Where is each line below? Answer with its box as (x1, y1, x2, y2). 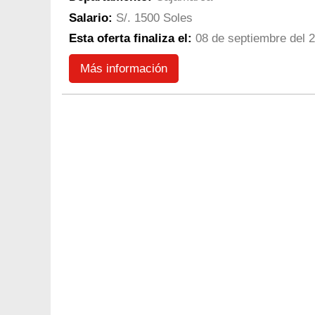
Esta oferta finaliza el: (69, 32, 192, 46)
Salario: (69, 11, 112, 25)
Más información (80, 62, 167, 75)
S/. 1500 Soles (112, 11, 193, 25)
